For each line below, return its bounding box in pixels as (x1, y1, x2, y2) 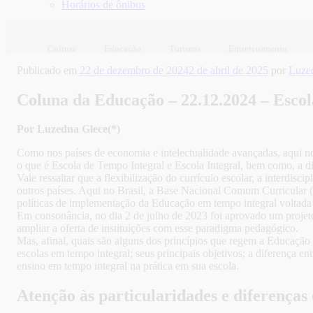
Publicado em (17, 64, 77, 76)
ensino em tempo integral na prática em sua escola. (17, 260, 239, 272)
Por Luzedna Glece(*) (17, 123, 120, 136)
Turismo (169, 43, 201, 54)
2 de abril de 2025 (189, 64, 268, 76)
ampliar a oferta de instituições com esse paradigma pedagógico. (17, 222, 298, 235)
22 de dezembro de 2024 (80, 64, 189, 76)
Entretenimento (228, 43, 287, 54)
